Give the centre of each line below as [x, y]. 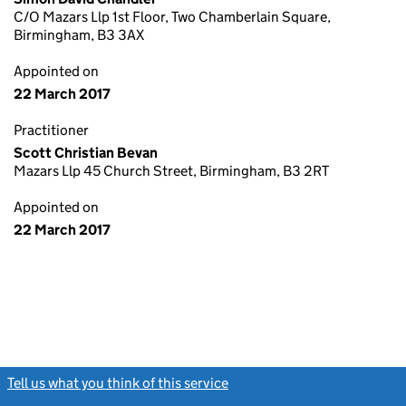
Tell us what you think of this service [118, 383]
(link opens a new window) [312, 383]
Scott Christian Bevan [86, 153]
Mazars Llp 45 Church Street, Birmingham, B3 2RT [171, 171]
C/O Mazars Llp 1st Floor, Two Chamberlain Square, [172, 17]
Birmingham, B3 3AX [79, 35]
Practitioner [51, 130]
